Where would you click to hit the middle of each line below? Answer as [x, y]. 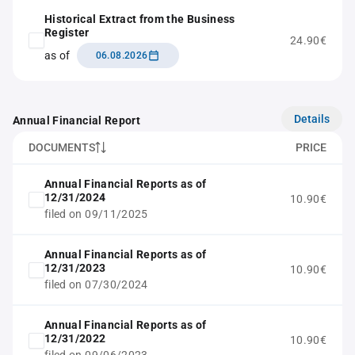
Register [67, 32]
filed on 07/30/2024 [96, 284]
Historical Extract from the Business [140, 19]
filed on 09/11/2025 [96, 214]
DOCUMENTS [62, 147]
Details [312, 118]
